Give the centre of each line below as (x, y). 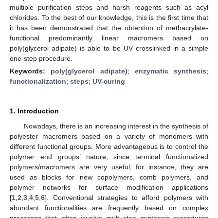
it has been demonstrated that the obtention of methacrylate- (109, 27)
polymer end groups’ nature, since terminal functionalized (109, 156)
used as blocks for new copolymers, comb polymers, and (109, 177)
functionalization (38, 81)
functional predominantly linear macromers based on (109, 38)
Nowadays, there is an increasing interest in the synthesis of (116, 126)
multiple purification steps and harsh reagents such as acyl (109, 7)
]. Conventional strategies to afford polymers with (127, 197)
